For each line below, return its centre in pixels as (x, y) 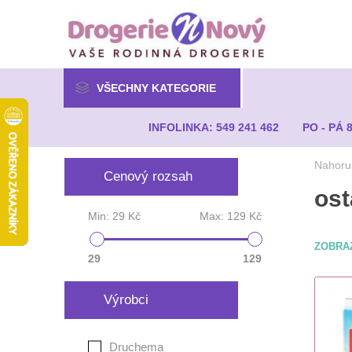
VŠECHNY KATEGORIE (156, 88)
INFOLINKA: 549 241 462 (214, 127)
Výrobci (126, 300)
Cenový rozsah (148, 176)
